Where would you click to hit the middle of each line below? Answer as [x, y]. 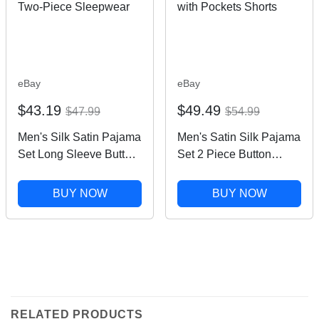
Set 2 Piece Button [224, 155]
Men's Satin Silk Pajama [239, 137]
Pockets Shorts [215, 189]
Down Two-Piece [61, 172]
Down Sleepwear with [233, 172]
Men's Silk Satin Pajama [79, 137]
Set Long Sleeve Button [78, 155]
